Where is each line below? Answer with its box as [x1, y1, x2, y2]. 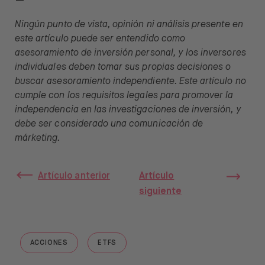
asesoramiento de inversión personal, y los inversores [15, 49, 246, 59]
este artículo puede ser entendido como [15, 34, 185, 44]
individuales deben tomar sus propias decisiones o [15, 63, 231, 73]
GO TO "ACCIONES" [48, 244, 119, 251]
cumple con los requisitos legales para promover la [15, 91, 234, 101]
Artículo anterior [38, 172, 110, 182]
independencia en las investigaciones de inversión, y [15, 105, 241, 115]
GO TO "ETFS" [106, 244, 158, 251]
